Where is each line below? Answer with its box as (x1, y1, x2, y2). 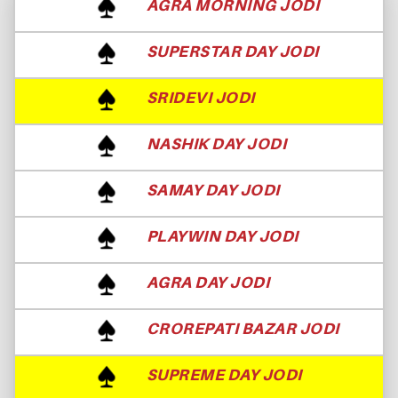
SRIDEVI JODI (146, 87, 255, 107)
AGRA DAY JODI (146, 272, 270, 291)
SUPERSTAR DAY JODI (146, 41, 319, 60)
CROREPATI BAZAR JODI (146, 318, 339, 338)
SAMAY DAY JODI (146, 179, 280, 199)
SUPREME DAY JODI (146, 364, 302, 384)
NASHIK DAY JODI (146, 133, 287, 153)
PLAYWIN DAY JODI (146, 226, 298, 245)
